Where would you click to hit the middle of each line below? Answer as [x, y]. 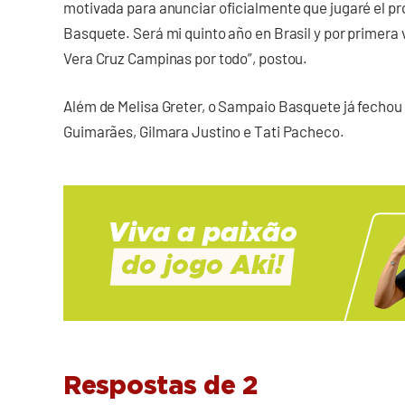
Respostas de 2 [160, 386]
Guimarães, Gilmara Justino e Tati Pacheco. [204, 132]
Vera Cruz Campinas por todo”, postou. [186, 57]
